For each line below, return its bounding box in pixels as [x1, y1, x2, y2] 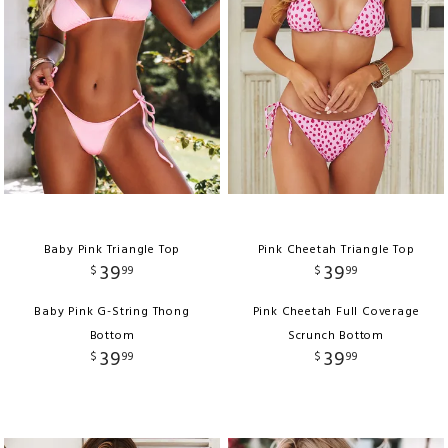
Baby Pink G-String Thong [34, 301, 190, 322]
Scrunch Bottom [287, 325, 385, 346]
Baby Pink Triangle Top [43, 239, 181, 260]
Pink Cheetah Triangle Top [257, 239, 415, 260]
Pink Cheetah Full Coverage [252, 301, 420, 322]
